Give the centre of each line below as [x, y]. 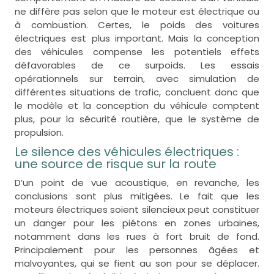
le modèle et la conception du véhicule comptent [137, 105]
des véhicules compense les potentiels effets [137, 51]
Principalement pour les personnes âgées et [137, 250]
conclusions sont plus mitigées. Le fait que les [137, 196]
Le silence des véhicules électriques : [127, 151]
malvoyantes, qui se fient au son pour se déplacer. [137, 263]
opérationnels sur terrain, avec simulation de [137, 78]
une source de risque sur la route [115, 164]
